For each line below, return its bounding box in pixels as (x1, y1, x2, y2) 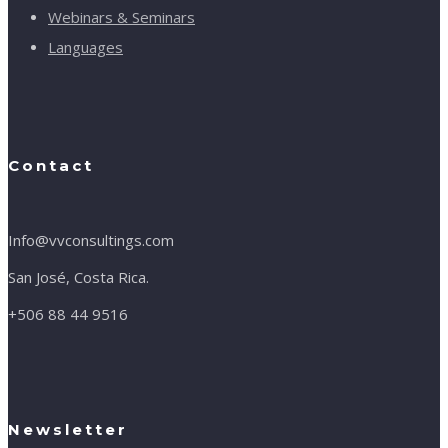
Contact (8, 155, 94, 175)
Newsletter (8, 419, 128, 439)
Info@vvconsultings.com (8, 229, 174, 250)
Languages (48, 36, 123, 57)
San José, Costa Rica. (8, 266, 149, 287)
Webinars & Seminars (48, 6, 195, 27)
